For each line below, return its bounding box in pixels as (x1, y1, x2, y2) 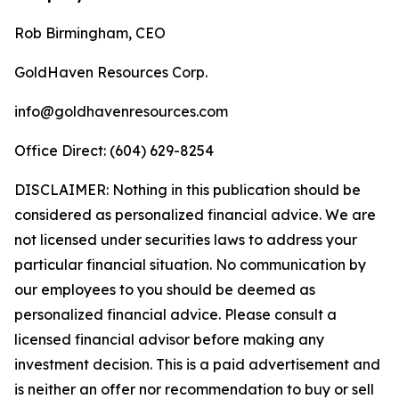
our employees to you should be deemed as (14, 281, 315, 298)
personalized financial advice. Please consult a (14, 305, 337, 323)
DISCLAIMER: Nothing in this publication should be (14, 181, 361, 199)
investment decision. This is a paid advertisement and (14, 355, 380, 373)
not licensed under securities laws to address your (14, 231, 357, 248)
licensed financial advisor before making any (14, 330, 324, 348)
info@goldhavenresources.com (14, 102, 228, 120)
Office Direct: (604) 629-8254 (14, 142, 214, 159)
